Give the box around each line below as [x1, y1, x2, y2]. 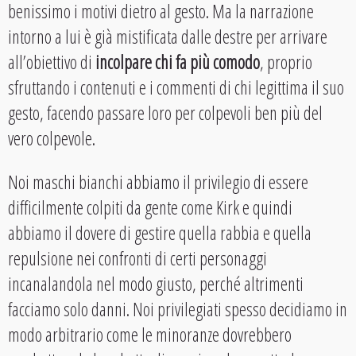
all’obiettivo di [8, 49, 95, 75]
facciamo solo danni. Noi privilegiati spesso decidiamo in [8, 296, 347, 323]
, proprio [260, 49, 312, 75]
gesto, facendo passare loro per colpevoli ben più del [8, 100, 323, 126]
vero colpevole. [8, 126, 95, 152]
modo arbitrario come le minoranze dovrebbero [8, 322, 292, 348]
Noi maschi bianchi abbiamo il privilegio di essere [8, 169, 308, 195]
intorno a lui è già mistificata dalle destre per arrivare [8, 24, 327, 50]
